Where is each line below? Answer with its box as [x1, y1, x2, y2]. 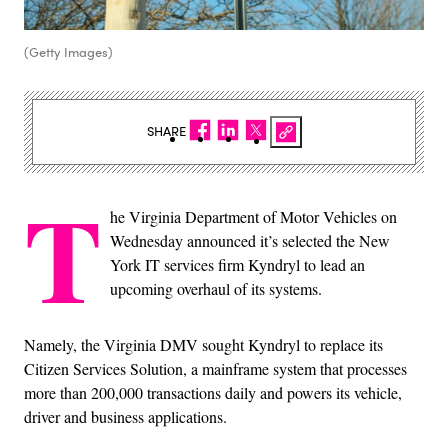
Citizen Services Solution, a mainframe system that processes [24, 357, 407, 379]
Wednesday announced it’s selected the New [110, 229, 390, 251]
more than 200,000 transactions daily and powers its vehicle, [24, 381, 402, 403]
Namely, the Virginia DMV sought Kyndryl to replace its [24, 333, 383, 355]
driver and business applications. [24, 405, 227, 427]
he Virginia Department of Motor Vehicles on [110, 205, 397, 227]
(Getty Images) [24, 42, 113, 61]
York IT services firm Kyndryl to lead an [110, 253, 365, 275]
